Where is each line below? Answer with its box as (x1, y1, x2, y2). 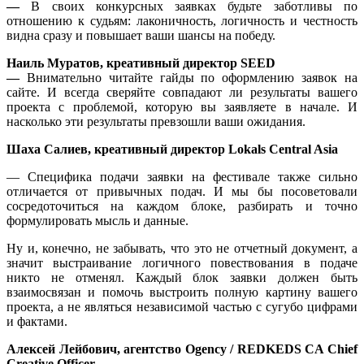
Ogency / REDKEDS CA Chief (181, 341, 358, 356)
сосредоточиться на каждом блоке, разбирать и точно (6, 198, 357, 213)
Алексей (6, 341, 55, 356)
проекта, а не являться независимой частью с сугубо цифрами (6, 299, 357, 314)
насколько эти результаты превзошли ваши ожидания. (6, 114, 305, 128)
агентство (123, 341, 182, 356)
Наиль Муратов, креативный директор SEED (6, 55, 275, 70)
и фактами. (6, 314, 67, 328)
